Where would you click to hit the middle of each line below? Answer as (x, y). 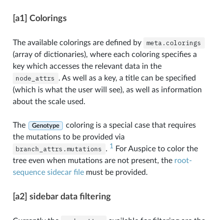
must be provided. (116, 172)
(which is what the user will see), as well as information (107, 90)
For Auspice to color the (155, 149)
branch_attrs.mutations (59, 149)
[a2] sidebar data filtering (62, 196)
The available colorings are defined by (78, 42)
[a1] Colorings (40, 18)
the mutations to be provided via (69, 137)
